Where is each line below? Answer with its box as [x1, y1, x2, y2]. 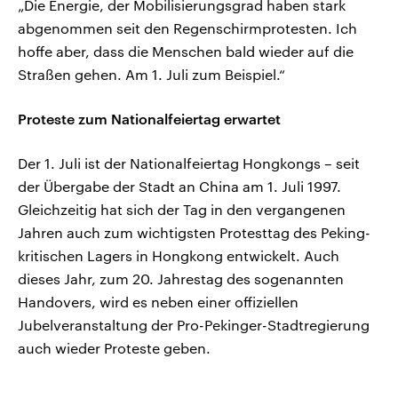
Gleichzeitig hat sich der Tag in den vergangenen [18, 200, 346, 218]
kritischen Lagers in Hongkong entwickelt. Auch [18, 246, 339, 264]
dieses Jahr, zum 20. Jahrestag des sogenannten [18, 269, 344, 287]
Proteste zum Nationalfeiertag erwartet [18, 109, 281, 127]
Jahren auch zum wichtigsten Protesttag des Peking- [18, 223, 370, 241]
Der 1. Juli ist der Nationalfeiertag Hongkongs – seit [18, 154, 360, 171]
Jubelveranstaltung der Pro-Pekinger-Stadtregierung [18, 315, 370, 333]
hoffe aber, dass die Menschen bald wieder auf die [18, 42, 354, 60]
